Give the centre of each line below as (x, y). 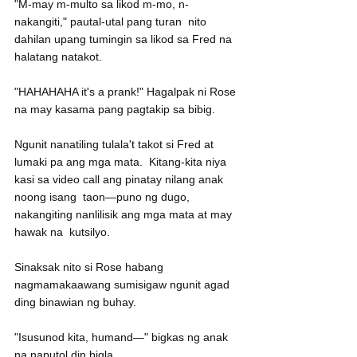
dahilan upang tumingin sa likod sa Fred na (125, 39)
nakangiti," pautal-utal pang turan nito (112, 22)
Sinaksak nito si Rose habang (90, 267)
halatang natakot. (58, 57)
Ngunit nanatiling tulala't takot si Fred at (116, 145)
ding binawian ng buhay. (75, 302)
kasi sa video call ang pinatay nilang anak (120, 180)
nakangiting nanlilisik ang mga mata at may (125, 215)
